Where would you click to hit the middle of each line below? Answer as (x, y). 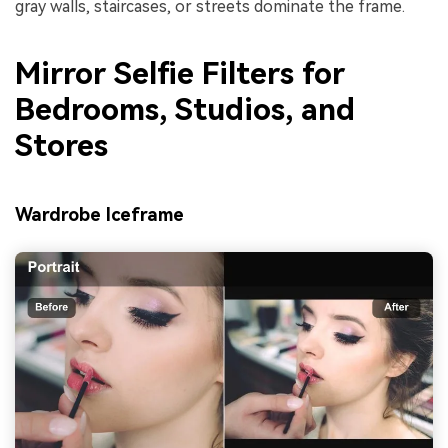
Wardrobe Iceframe (99, 214)
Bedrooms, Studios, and (185, 110)
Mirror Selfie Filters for (180, 74)
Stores (61, 146)
